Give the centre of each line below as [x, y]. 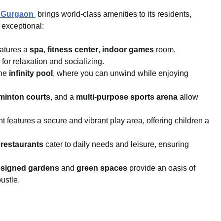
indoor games [128, 50]
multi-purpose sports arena [127, 97]
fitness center [73, 50]
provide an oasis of [161, 168]
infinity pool [31, 74]
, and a [63, 97]
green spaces [102, 168]
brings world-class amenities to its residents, [113, 14]
